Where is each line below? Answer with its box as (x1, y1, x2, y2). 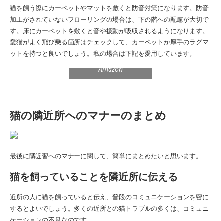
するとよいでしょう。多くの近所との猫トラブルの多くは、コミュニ (10, 203, 209, 213)
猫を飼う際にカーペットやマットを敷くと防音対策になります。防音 (10, 3, 209, 12)
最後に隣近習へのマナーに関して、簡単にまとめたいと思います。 (10, 151, 202, 160)
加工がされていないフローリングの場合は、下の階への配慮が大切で (10, 14, 209, 24)
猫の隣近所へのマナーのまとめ (10, 108, 166, 122)
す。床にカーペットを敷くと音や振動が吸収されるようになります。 (10, 26, 209, 35)
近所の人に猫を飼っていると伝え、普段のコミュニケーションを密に (10, 192, 209, 201)
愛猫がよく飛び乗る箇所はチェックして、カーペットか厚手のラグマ (10, 37, 209, 46)
